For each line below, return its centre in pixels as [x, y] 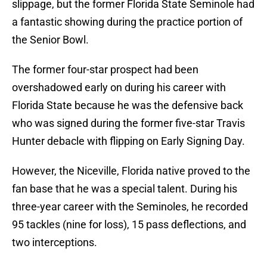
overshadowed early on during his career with [119, 88]
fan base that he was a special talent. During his [125, 189]
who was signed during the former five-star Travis [128, 123]
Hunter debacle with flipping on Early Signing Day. [128, 141]
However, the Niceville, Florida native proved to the [131, 171]
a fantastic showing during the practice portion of [127, 22]
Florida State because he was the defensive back [128, 105]
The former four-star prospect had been [105, 70]
